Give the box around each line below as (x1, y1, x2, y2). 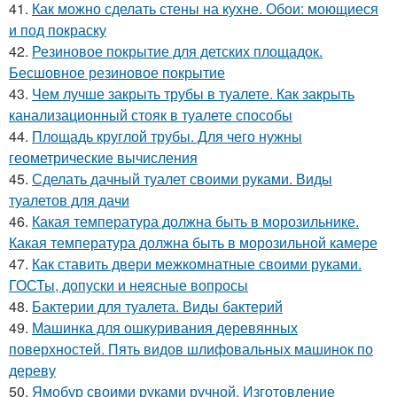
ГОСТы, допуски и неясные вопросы (9, 274, 248, 295)
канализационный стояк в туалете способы (9, 104, 292, 125)
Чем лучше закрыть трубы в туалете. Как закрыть (32, 82, 354, 104)
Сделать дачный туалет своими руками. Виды (32, 167, 332, 189)
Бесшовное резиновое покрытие (9, 61, 225, 82)
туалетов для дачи (9, 189, 129, 210)
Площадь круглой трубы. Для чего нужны (32, 125, 302, 146)
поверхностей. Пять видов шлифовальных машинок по (9, 338, 373, 359)
